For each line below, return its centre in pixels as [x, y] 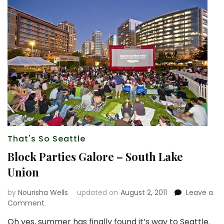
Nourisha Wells [43, 192]
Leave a [199, 192]
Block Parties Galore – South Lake [95, 156]
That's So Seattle [46, 139]
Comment [26, 203]
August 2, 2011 [144, 192]
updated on [97, 192]
